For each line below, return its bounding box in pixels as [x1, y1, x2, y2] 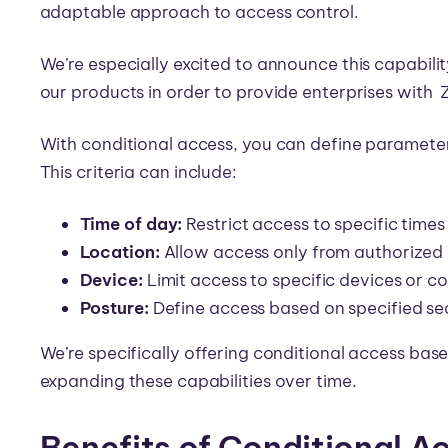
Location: [79, 240, 160, 263]
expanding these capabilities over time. [39, 369, 361, 392]
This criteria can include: [39, 160, 237, 183]
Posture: [79, 296, 149, 319]
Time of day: [79, 212, 183, 235]
